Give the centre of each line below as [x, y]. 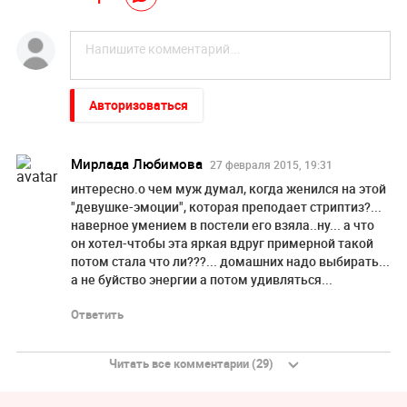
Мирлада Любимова [136, 164]
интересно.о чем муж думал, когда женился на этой [228, 189]
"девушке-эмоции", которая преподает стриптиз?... [226, 207]
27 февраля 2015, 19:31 [271, 165]
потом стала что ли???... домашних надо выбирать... [230, 262]
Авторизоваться [138, 105]
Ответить [97, 315]
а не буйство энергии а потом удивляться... [201, 280]
